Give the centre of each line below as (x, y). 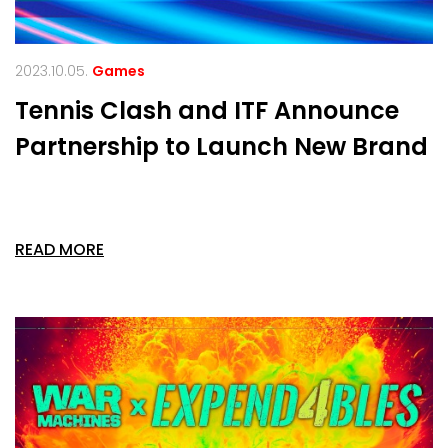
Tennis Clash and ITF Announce (207, 111)
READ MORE (59, 250)
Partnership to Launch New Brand (221, 147)
